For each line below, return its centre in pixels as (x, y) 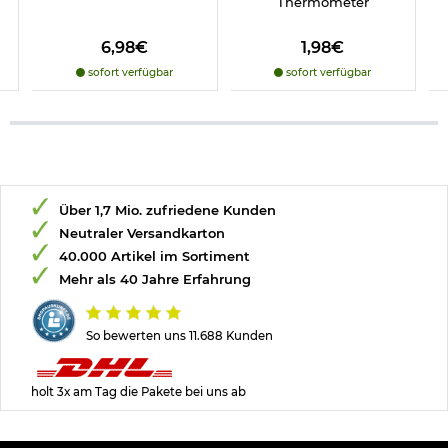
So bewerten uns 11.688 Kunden (179, 335)
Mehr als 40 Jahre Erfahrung (155, 278)
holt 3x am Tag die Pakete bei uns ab (138, 391)
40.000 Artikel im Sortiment (154, 255)
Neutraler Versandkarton (142, 232)
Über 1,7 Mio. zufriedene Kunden (167, 209)
